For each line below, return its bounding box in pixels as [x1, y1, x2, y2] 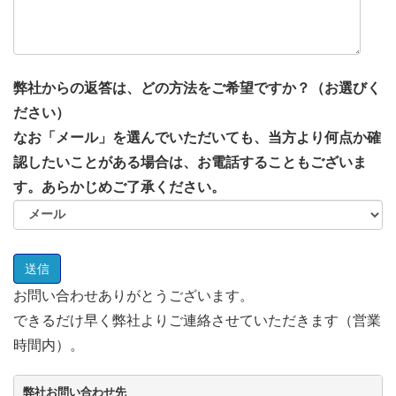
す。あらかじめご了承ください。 [13, 179, 225, 195]
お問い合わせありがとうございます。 [13, 288, 254, 304]
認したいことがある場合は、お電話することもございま [13, 155, 367, 171]
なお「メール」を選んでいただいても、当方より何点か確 [13, 130, 381, 146]
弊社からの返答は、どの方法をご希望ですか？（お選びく [13, 80, 381, 96]
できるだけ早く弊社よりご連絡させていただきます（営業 [13, 313, 381, 329]
